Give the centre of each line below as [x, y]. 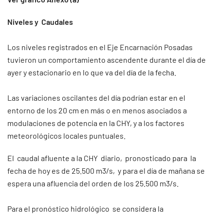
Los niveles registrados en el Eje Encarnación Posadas [100, 47]
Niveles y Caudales [40, 22]
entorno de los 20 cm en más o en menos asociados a [98, 110]
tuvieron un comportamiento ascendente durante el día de [107, 60]
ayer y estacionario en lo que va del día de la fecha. [92, 72]
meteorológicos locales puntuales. [66, 136]
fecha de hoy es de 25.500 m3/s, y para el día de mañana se [106, 171]
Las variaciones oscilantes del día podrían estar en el [96, 98]
